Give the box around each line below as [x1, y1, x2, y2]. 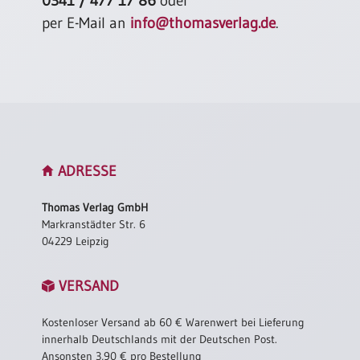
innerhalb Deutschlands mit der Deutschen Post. [42, 332, 278, 347]
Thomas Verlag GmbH [42, 200, 149, 215]
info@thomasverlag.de [130, 14, 276, 33]
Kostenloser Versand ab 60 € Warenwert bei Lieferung [42, 315, 305, 330]
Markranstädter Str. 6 [42, 217, 146, 232]
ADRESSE [54, 162, 117, 181]
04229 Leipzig [42, 234, 110, 249]
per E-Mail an [42, 14, 131, 33]
